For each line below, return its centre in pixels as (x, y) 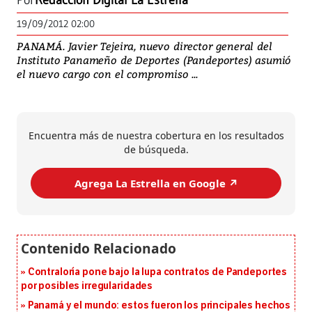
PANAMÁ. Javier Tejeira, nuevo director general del (145, 46)
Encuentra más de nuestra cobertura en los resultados (156, 136)
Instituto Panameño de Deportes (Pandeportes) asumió (154, 60)
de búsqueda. (156, 150)
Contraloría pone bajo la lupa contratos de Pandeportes (157, 272)
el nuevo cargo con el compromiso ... (107, 74)
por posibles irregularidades (87, 286)
